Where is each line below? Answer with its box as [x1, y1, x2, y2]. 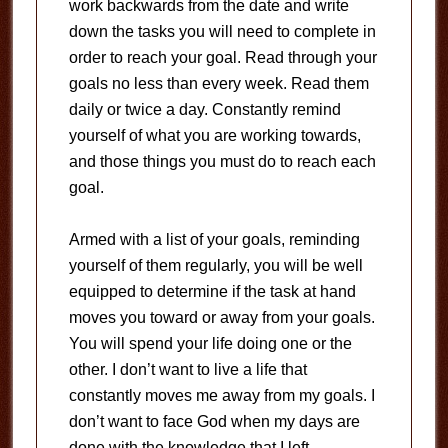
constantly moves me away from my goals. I [68, 387, 375, 404]
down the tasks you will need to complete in [68, 23, 376, 40]
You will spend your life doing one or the [68, 335, 352, 352]
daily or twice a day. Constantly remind [68, 101, 341, 118]
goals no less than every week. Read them [68, 75, 369, 92]
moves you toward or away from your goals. [68, 309, 375, 326]
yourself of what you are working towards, [68, 127, 361, 144]
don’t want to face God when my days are [68, 413, 360, 430]
